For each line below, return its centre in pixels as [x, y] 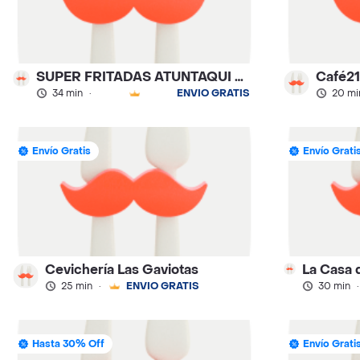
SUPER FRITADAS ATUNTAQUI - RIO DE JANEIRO [239, 76]
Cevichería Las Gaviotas [122, 270]
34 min [68, 93]
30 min [334, 286]
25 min [77, 286]
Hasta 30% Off [68, 344]
